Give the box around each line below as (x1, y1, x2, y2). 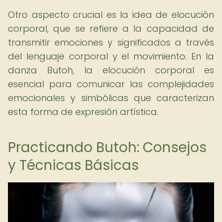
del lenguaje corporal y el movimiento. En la (8, 50, 214, 62)
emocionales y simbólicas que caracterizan (8, 92, 214, 104)
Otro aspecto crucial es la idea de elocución (8, 8, 214, 21)
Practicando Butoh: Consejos (8, 138, 207, 157)
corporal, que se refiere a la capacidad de (8, 22, 214, 35)
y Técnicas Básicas (8, 156, 139, 175)
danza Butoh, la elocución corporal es (8, 64, 214, 76)
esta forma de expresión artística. (8, 106, 159, 118)
